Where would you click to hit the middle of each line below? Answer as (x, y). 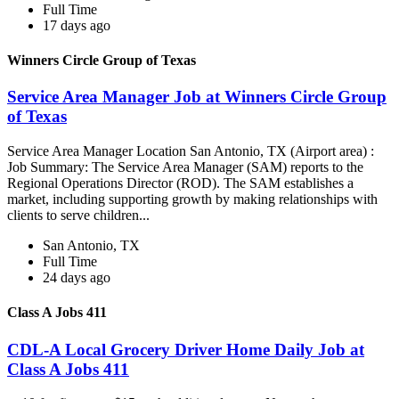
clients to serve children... (80, 216)
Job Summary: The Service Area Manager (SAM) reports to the (185, 167)
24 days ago (77, 278)
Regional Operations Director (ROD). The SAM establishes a (180, 183)
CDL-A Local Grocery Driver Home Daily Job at (186, 349)
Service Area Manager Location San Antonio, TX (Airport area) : (191, 151)
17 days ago (77, 25)
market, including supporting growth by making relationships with (192, 199)
